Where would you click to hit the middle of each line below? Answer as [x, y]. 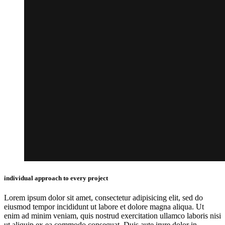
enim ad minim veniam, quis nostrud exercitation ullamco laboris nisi [113, 216]
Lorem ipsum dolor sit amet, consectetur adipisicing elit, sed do [103, 198]
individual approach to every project [56, 178]
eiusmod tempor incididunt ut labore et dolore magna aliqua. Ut [104, 207]
